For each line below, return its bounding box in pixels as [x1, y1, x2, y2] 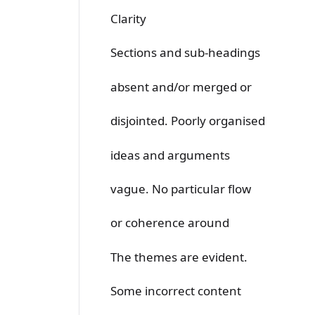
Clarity [110, 11, 146, 27]
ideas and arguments [110, 146, 230, 163]
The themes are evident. [110, 248, 247, 265]
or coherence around [110, 214, 229, 231]
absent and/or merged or [110, 78, 252, 95]
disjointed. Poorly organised [110, 112, 265, 129]
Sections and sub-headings [110, 44, 260, 61]
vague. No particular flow [110, 180, 251, 197]
